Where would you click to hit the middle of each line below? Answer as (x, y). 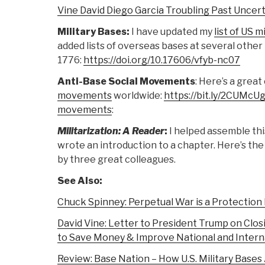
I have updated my (173, 32)
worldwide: (138, 96)
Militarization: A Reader (111, 131)
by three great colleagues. (117, 160)
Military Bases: (94, 32)
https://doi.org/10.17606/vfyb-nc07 (162, 60)
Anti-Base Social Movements (126, 82)
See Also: (80, 181)
